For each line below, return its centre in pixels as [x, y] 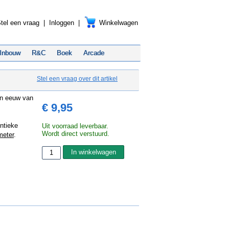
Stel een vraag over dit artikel [77, 79]
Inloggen [62, 23]
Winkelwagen [119, 23]
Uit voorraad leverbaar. [75, 126]
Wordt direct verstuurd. [76, 134]
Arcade [94, 53]
